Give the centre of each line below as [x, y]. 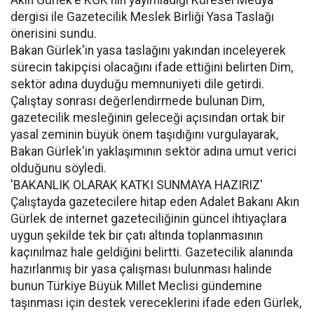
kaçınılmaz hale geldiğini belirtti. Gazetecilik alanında [152, 252]
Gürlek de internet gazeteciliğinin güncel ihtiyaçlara [149, 219]
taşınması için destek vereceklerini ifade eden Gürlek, [156, 303]
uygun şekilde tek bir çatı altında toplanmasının [137, 235]
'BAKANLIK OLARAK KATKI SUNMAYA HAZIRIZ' [137, 185]
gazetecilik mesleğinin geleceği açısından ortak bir [148, 118]
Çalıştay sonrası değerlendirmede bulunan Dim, [137, 101]
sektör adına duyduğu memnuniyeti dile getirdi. [137, 84]
